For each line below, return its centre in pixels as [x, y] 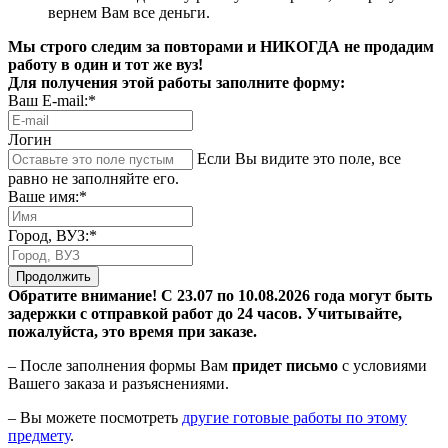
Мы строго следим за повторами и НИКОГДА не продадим [221, 47]
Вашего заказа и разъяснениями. [118, 384]
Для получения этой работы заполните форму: [176, 83]
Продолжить [53, 277]
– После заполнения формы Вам [120, 366]
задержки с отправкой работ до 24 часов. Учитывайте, [205, 314]
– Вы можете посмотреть [95, 418]
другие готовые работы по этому [294, 418]
